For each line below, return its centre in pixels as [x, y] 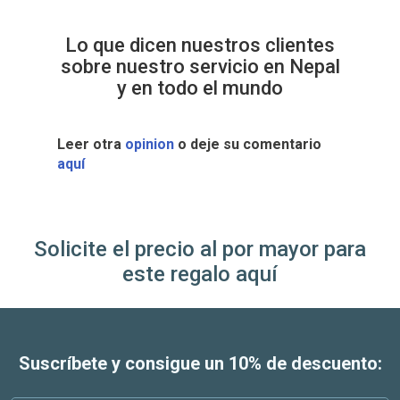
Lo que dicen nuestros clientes [200, 45]
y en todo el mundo [200, 87]
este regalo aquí [200, 274]
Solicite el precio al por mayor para [200, 249]
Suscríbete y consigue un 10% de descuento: [200, 363]
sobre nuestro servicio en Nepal [200, 66]
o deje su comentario [247, 144]
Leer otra [91, 144]
